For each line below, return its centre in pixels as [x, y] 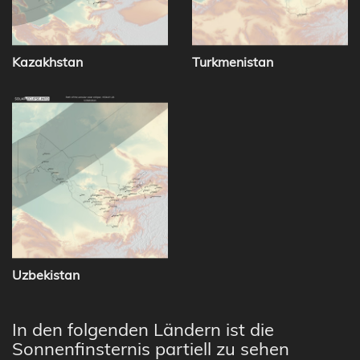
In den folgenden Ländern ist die [143, 330]
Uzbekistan [46, 275]
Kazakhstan [47, 61]
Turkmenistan [233, 61]
